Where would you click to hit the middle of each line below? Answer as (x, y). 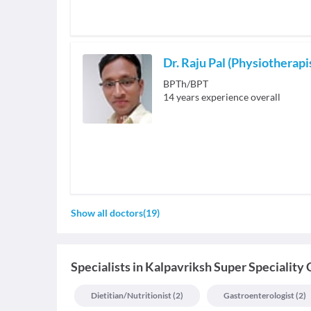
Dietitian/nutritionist (131, 296)
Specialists (101, 267)
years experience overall (228, 97)
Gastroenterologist (259, 296)
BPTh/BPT (186, 84)
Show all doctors (107, 213)
